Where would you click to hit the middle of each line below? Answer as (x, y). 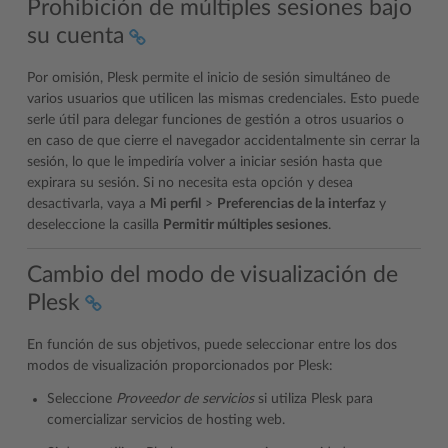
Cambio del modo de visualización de (212, 274)
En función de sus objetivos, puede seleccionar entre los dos (212, 344)
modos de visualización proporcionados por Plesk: (180, 365)
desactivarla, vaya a (88, 204)
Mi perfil (175, 204)
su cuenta (75, 36)
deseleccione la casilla (95, 225)
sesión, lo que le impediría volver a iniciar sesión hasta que (204, 162)
